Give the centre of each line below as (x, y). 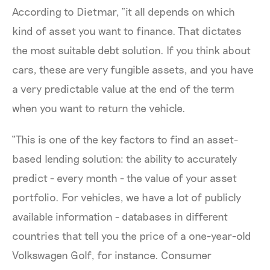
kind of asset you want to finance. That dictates (127, 30)
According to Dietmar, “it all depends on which (124, 11)
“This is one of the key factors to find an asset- (125, 139)
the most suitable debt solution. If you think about (131, 50)
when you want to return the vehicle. (100, 108)
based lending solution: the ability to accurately (124, 158)
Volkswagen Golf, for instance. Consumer (112, 255)
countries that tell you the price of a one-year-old (132, 235)
